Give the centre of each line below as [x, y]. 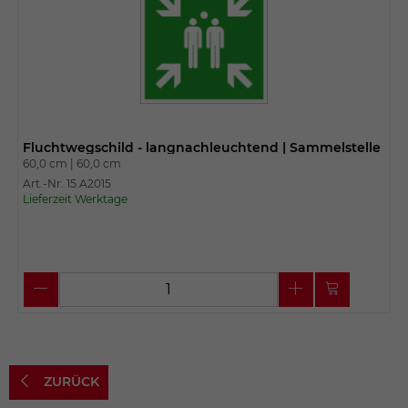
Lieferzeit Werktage [75, 199]
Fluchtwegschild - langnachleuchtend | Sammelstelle [201, 147]
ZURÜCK [69, 381]
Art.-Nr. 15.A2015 [66, 183]
